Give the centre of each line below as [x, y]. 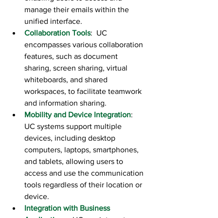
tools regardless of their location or [84, 185]
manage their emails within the [78, 10]
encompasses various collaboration [85, 45]
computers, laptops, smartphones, [82, 150]
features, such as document [72, 56]
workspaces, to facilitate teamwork [84, 91]
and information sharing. [65, 103]
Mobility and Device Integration [78, 115]
